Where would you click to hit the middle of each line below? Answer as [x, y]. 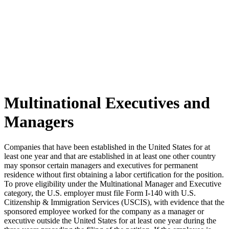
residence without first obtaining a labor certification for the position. [114, 174]
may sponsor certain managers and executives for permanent [101, 165]
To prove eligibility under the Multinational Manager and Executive [113, 184]
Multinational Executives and [107, 103]
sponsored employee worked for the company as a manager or [104, 211]
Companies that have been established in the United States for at [107, 147]
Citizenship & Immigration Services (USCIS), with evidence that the [114, 202]
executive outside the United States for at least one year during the [110, 220]
